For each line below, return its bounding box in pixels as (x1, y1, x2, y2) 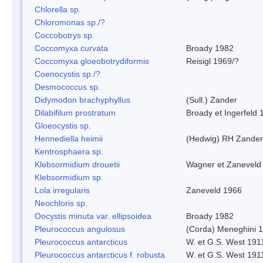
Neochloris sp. (35, 198, 87, 208)
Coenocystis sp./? (35, 69, 100, 79)
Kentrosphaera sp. (35, 146, 103, 156)
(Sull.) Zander (186, 95, 237, 104)
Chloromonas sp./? (35, 17, 105, 27)
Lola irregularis (35, 185, 90, 195)
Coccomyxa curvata (35, 43, 108, 53)
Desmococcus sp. (35, 82, 100, 92)
